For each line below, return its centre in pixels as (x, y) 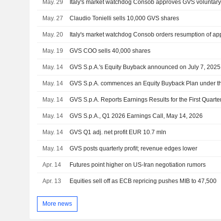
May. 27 (53, 18)
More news (57, 203)
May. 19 (53, 51)
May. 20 (53, 35)
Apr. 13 (52, 181)
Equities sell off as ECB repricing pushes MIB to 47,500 (143, 181)
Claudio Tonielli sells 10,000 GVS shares (125, 18)
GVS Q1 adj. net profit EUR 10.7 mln (118, 132)
